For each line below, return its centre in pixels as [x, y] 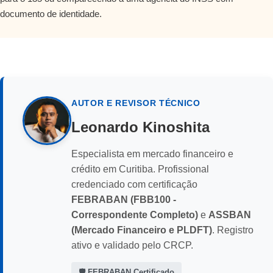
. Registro [233, 230]
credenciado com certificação [134, 185]
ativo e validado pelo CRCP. [132, 246]
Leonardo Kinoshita [140, 127]
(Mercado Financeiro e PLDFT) [142, 230]
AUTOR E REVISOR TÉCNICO [136, 104]
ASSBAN [230, 215]
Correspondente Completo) [135, 215]
